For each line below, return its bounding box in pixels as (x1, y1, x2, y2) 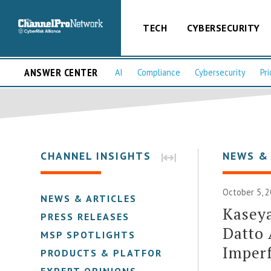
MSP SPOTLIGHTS (41, 228, 136, 241)
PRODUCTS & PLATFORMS (41, 246, 178, 259)
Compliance (137, 67, 180, 79)
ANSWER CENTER (24, 65, 98, 80)
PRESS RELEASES (41, 210, 130, 223)
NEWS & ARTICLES (41, 192, 137, 204)
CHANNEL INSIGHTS (41, 148, 152, 163)
